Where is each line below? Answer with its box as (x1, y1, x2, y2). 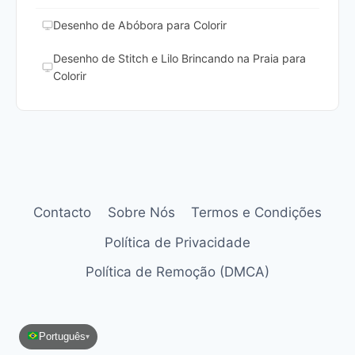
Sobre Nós (107, 204, 175, 221)
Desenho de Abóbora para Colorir (53, 18, 227, 32)
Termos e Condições (190, 204, 322, 221)
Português (38, 330, 86, 342)
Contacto (33, 204, 92, 221)
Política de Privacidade (105, 234, 250, 250)
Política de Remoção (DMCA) (86, 263, 269, 280)
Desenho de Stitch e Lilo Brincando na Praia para (53, 52, 306, 66)
